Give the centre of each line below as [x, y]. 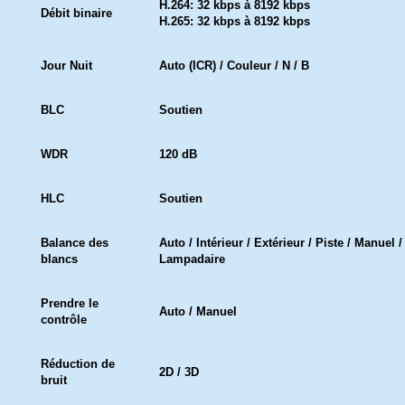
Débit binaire [76, 13]
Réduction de [78, 364]
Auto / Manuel [198, 311]
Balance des [75, 243]
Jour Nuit [66, 66]
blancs [59, 259]
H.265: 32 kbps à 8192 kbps [235, 21]
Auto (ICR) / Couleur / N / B [234, 66]
